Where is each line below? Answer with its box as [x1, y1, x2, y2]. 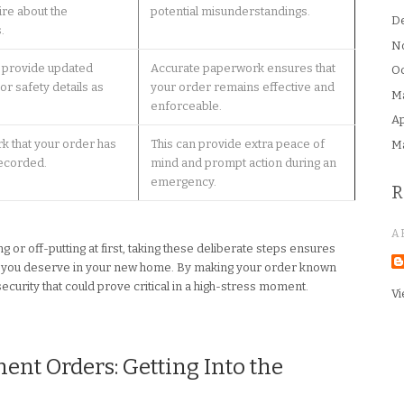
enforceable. [150, 99, 222, 114]
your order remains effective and [150, 80, 335, 95]
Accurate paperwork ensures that [150, 61, 335, 76]
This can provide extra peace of [150, 137, 325, 151]
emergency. [150, 175, 216, 189]
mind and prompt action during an [150, 156, 336, 170]
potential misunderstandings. [150, 5, 310, 19]
